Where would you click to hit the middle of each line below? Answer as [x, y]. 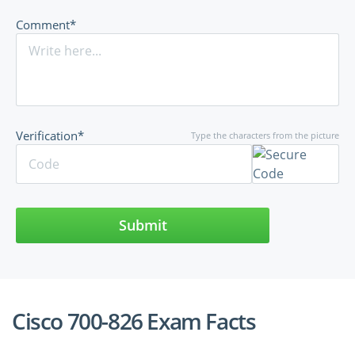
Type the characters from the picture [265, 136]
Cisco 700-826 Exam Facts [134, 321]
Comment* [46, 25]
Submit [143, 225]
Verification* [50, 136]
